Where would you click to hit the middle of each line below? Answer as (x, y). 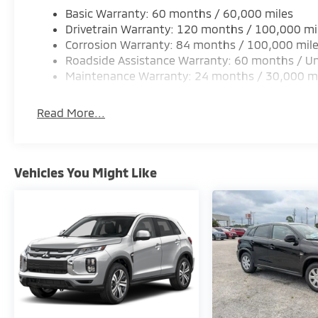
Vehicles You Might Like (86, 172)
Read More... (71, 112)
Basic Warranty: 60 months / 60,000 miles (180, 13)
